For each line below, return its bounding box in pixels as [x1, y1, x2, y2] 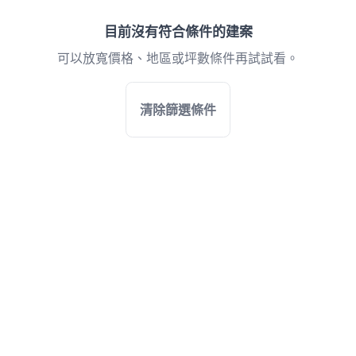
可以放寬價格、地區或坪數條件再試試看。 [57, 52, 299, 66]
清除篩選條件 [140, 103, 216, 117]
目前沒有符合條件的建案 [103, 24, 253, 40]
